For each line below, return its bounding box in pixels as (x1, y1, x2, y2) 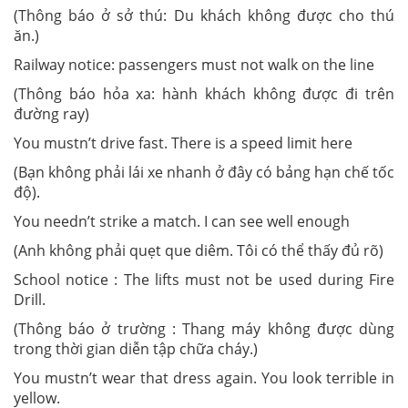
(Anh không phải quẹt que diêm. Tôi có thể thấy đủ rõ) (14, 240, 391, 260)
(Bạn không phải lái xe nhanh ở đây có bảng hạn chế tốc (14, 162, 394, 182)
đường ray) (14, 104, 89, 124)
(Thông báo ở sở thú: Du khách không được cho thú (14, 5, 394, 25)
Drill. (14, 290, 46, 310)
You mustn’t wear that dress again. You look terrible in (14, 368, 394, 388)
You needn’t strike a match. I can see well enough (14, 211, 350, 231)
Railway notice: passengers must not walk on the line (14, 55, 374, 75)
